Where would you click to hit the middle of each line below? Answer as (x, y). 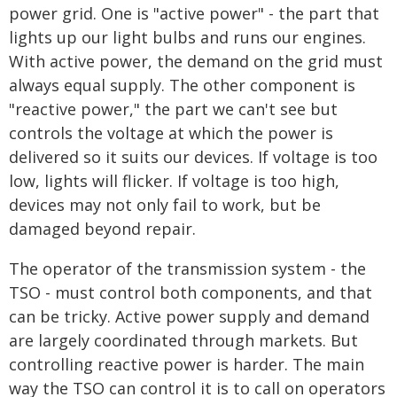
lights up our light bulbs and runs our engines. (187, 37)
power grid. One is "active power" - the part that (194, 13)
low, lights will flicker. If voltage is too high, (174, 181)
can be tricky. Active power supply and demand (189, 316)
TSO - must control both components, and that (191, 292)
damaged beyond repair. (102, 229)
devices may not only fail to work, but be (165, 205)
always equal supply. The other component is (182, 85)
